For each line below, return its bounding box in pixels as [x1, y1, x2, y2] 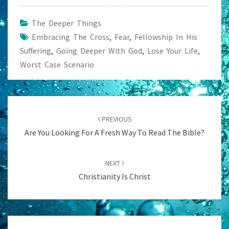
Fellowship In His [134, 31, 197, 42]
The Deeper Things [32, 17, 101, 28]
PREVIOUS [100, 114, 132, 124]
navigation [7, 108, 59, 122]
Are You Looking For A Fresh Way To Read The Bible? [25, 127, 204, 138]
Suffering [20, 45, 51, 56]
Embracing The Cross [32, 31, 109, 42]
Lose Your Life [147, 45, 198, 56]
